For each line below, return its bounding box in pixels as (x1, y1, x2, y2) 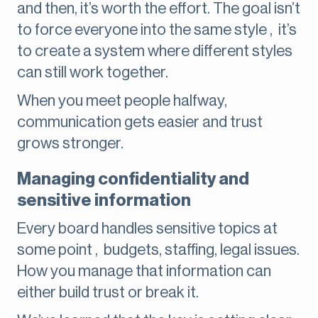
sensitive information (17, 192, 191, 209)
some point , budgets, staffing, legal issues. (17, 242, 300, 258)
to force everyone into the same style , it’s (17, 22, 297, 38)
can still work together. (17, 65, 168, 81)
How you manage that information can (17, 263, 271, 280)
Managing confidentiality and (17, 170, 249, 188)
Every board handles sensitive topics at (17, 221, 278, 237)
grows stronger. (17, 136, 124, 152)
